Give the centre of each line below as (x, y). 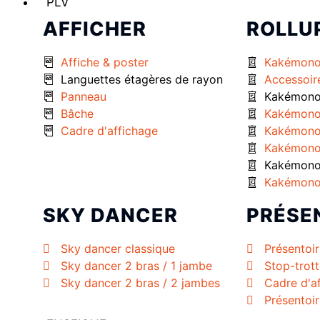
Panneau (84, 97)
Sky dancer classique (118, 249)
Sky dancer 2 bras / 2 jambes (140, 283)
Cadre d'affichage (109, 131)
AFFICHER (95, 29)
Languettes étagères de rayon (142, 80)
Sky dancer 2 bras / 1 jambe (136, 266)
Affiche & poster (105, 62)
